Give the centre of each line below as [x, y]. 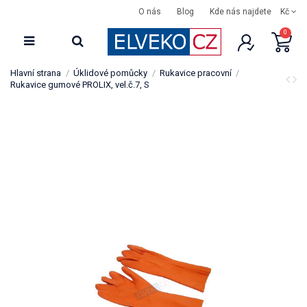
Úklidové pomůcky [110, 73]
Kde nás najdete [241, 12]
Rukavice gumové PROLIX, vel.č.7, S [80, 85]
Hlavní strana [36, 73]
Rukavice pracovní [195, 73]
